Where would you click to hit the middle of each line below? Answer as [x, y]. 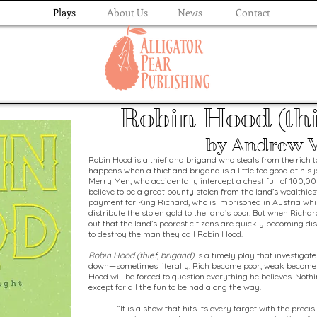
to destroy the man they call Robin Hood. [166, 234]
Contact [253, 12]
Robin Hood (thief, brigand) [141, 255]
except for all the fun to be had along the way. [175, 287]
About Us [127, 12]
